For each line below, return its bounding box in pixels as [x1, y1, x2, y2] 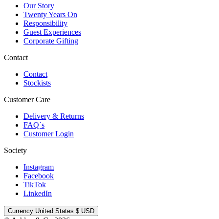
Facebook [23, 172, 54, 180]
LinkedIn [23, 189, 52, 198]
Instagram [23, 163, 54, 172]
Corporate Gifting [23, 37, 78, 45]
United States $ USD [81, 207, 94, 215]
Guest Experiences [23, 28, 81, 37]
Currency [8, 207, 35, 215]
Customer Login [23, 130, 74, 138]
